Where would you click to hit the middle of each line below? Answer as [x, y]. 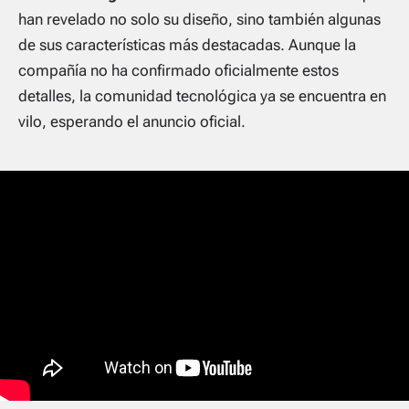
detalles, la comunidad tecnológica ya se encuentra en [202, 95]
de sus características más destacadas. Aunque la [187, 44]
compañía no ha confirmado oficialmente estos [178, 70]
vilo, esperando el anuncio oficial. [132, 121]
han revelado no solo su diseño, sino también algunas [199, 19]
